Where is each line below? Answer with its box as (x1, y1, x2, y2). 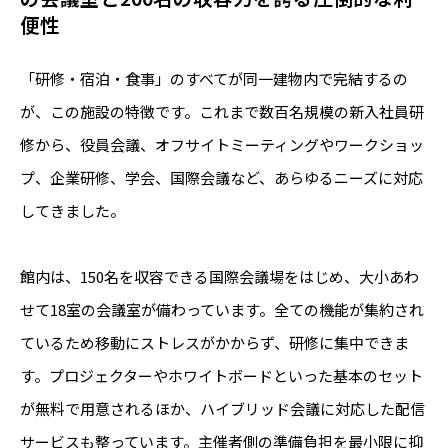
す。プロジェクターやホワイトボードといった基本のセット (20, 364, 423, 386)
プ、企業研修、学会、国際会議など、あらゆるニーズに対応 (20, 166, 423, 188)
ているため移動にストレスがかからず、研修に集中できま (20, 331, 409, 353)
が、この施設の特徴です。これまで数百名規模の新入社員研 (20, 100, 424, 122)
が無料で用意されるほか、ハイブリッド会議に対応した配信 (20, 397, 425, 419)
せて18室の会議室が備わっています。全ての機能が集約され (20, 298, 424, 320)
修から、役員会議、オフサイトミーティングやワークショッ (20, 133, 424, 155)
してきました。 (20, 199, 125, 221)
